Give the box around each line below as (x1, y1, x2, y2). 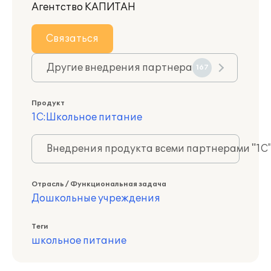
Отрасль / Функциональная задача (31, 180, 166, 188)
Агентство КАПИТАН (31, 1, 135, 13)
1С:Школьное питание (31, 111, 142, 123)
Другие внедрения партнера (47, 62, 192, 74)
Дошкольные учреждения (31, 192, 160, 204)
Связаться (46, 33, 99, 45)
